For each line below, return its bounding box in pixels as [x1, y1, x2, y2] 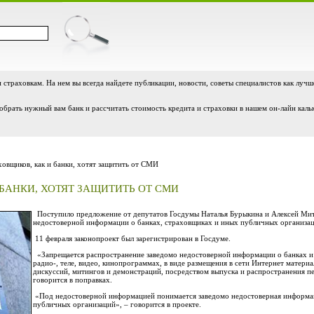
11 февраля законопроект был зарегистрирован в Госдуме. [35, 234, 231, 243]
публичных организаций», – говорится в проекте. [33, 300, 201, 308]
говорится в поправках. [33, 275, 112, 284]
